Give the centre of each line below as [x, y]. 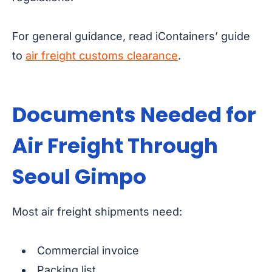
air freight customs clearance [102, 56]
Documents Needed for [134, 115]
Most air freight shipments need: [97, 212]
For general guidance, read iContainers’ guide [131, 36]
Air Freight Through [115, 146]
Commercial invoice [88, 251]
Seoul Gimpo [79, 177]
